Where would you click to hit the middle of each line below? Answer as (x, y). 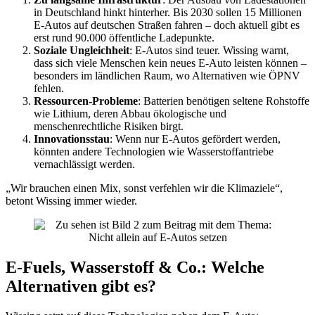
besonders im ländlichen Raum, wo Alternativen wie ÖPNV (167, 76)
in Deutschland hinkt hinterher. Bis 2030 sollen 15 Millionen (168, 13)
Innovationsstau (72, 139)
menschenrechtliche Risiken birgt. (109, 127)
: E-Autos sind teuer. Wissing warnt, (209, 51)
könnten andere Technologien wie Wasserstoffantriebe (154, 152)
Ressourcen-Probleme (86, 101)
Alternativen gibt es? (81, 287)
